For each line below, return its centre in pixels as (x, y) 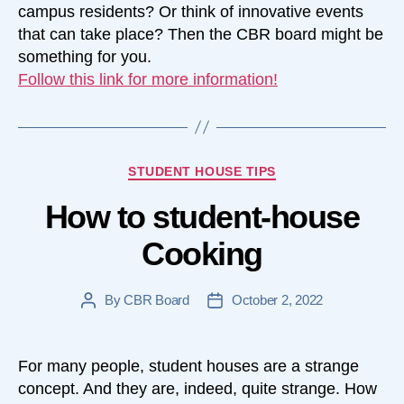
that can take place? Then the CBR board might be (201, 34)
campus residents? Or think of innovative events (191, 11)
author (105, 321)
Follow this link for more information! (148, 79)
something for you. (85, 56)
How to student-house (202, 217)
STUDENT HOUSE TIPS (202, 171)
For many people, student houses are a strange (188, 367)
